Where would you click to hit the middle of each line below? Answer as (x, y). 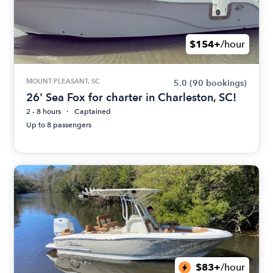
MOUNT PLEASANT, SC (63, 81)
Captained (93, 112)
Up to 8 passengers (59, 125)
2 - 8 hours (44, 112)
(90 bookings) (218, 83)
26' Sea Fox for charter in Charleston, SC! (132, 97)
